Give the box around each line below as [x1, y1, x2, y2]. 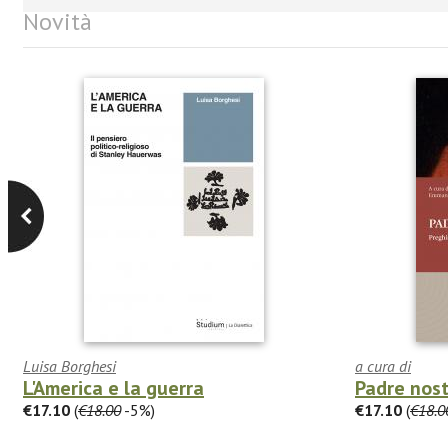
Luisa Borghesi [23, 355, 116, 376]
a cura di [355, 355, 411, 376]
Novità [23, 5, 92, 37]
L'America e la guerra [23, 374, 204, 401]
